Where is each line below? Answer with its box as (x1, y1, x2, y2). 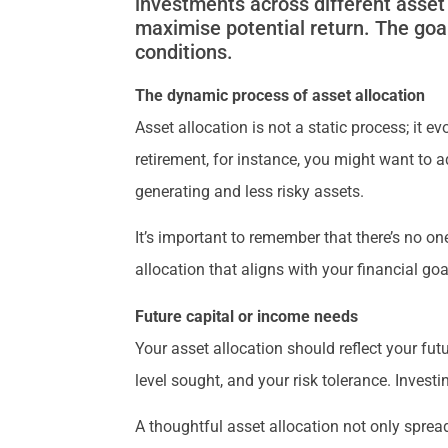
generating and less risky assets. (135, 182, 365, 201)
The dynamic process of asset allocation (135, 86, 426, 105)
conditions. (135, 40, 234, 64)
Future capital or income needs (135, 306, 359, 326)
